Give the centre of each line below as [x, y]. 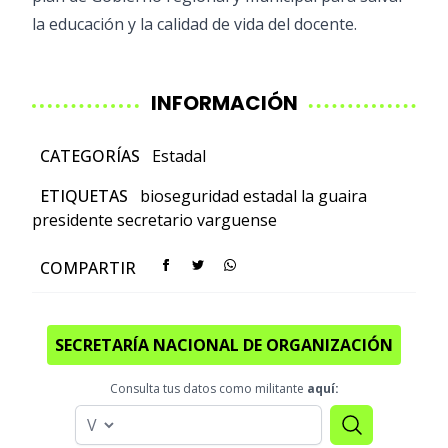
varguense [237, 220]
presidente [72, 220]
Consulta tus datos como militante [208, 388]
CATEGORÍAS [92, 156]
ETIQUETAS [86, 196]
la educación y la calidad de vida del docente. [194, 24]
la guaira [334, 196]
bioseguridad [189, 196]
